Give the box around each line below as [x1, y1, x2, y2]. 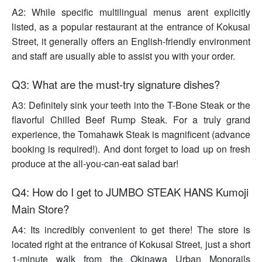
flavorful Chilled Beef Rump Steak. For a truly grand [12, 113, 250, 127]
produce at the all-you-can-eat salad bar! [12, 157, 178, 171]
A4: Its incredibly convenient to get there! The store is [12, 223, 250, 237]
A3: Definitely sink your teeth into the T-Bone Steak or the [12, 98, 250, 112]
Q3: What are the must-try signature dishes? [12, 77, 220, 92]
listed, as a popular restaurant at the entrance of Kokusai [12, 20, 250, 34]
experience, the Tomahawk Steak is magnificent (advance [12, 127, 250, 142]
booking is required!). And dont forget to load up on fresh [12, 142, 250, 156]
